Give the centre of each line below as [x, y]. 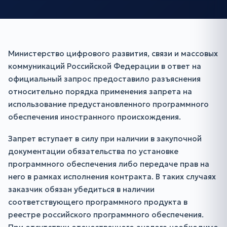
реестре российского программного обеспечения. [106, 215]
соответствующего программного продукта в [98, 202]
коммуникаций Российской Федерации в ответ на [105, 66]
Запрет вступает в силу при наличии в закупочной [105, 139]
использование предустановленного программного [108, 104]
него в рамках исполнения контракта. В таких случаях [112, 177]
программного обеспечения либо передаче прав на [109, 164]
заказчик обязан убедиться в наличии [81, 189]
